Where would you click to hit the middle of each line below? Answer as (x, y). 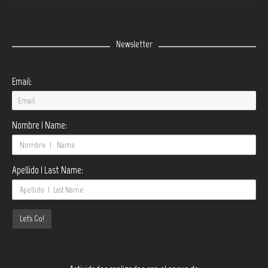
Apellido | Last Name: (48, 170)
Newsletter (134, 44)
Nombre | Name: (39, 125)
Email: (22, 82)
